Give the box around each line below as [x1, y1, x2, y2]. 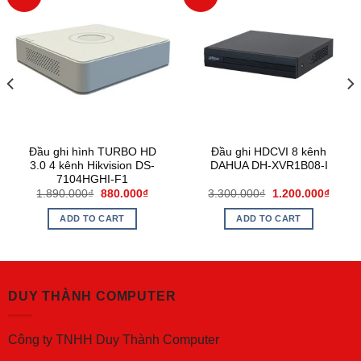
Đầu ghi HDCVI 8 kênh [211, 145, 326, 158]
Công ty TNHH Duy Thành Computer [8, 333, 219, 347]
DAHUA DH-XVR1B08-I [210, 159, 328, 172]
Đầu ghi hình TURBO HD [28, 145, 156, 158]
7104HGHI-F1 [56, 172, 128, 185]
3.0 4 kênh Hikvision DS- [30, 159, 155, 172]
